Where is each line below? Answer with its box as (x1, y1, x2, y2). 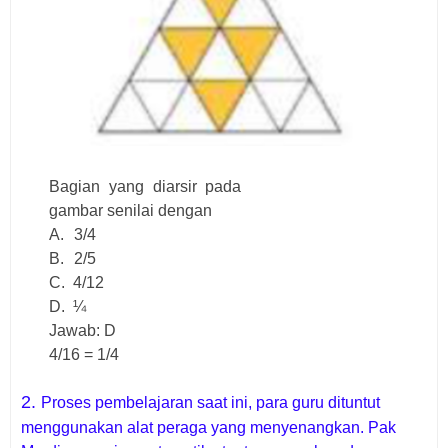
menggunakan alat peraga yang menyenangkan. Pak (21, 418, 396, 436)
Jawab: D (49, 321, 117, 339)
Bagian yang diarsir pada (49, 177, 242, 195)
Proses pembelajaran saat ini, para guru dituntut (41, 393, 380, 411)
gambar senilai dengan (49, 201, 213, 219)
